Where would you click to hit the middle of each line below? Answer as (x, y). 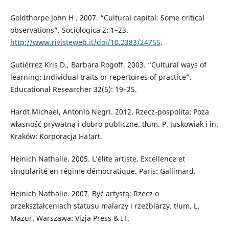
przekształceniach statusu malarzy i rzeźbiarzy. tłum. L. (105, 205)
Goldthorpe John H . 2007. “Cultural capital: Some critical (107, 17)
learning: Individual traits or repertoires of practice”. (101, 77)
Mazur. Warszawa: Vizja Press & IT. (70, 218)
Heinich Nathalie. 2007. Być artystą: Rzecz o (84, 193)
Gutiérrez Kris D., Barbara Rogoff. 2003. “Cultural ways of (108, 64)
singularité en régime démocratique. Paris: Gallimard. (103, 171)
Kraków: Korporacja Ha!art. (56, 136)
